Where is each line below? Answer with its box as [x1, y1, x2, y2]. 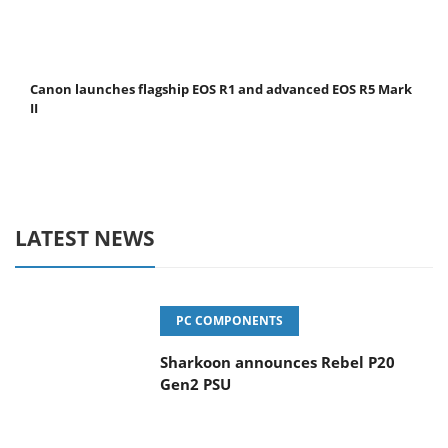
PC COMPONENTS [176, 312, 283, 330]
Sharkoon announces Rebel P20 [160, 352, 395, 373]
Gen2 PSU [160, 374, 231, 395]
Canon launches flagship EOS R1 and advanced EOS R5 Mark [30, 80, 412, 99]
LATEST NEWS [15, 224, 155, 253]
